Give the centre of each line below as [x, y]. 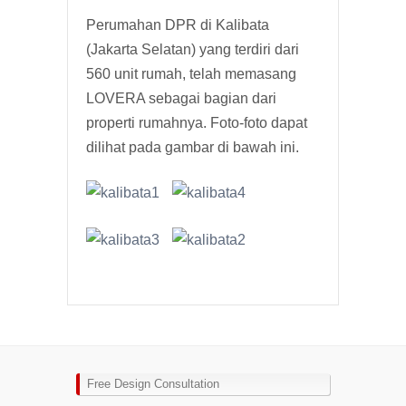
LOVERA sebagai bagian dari [181, 98]
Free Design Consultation [153, 384]
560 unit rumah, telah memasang [191, 73]
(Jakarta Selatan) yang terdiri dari [193, 49]
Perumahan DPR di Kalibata [178, 24]
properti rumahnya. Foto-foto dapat [197, 122]
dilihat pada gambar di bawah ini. [193, 147]
